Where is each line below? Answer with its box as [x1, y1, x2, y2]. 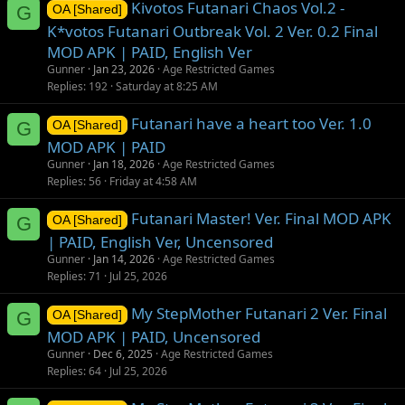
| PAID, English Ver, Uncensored [47, 231, 273, 253]
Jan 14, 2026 [93, 251, 155, 268]
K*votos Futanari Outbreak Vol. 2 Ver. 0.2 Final [47, 21, 378, 42]
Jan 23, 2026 [93, 61, 155, 78]
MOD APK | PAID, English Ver [47, 42, 252, 63]
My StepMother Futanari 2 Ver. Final [130, 303, 387, 325]
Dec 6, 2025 [93, 346, 153, 363]
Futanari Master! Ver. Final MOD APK [130, 208, 391, 230]
